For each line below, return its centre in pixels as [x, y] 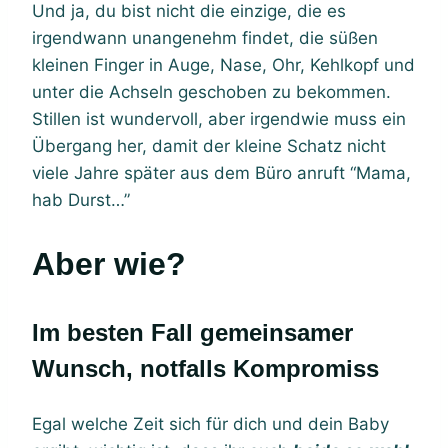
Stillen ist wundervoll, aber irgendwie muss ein [219, 118]
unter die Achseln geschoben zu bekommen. [211, 91]
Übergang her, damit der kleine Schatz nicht [209, 145]
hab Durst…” [81, 199]
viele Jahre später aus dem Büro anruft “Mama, [221, 172]
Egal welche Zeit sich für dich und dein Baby [210, 423]
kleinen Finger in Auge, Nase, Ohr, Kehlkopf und [223, 64]
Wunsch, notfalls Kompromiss [205, 368]
